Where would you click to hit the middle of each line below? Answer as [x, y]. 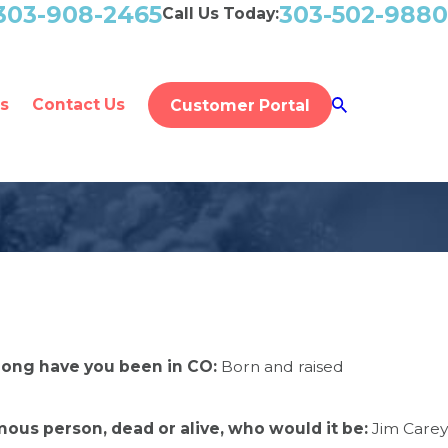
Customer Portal [239, 105]
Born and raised [282, 366]
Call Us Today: [220, 13]
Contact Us [78, 104]
